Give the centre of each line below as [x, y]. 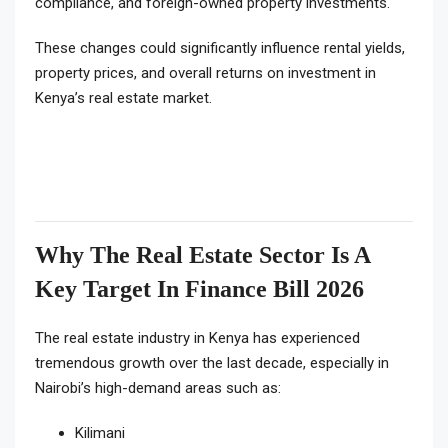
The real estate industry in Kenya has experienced [197, 338]
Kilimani [100, 433]
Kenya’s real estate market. [123, 98]
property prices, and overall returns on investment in [205, 73]
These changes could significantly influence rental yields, [220, 48]
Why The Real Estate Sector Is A [202, 255]
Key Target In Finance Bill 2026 [199, 289]
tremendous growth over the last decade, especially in [212, 363]
